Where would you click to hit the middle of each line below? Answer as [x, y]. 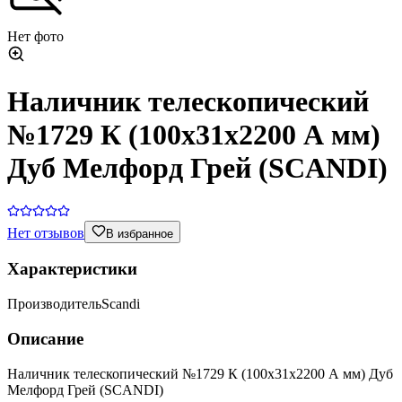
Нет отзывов [46, 232]
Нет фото [35, 36]
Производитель [54, 304]
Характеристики [72, 269]
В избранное [140, 233]
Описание [45, 338]
